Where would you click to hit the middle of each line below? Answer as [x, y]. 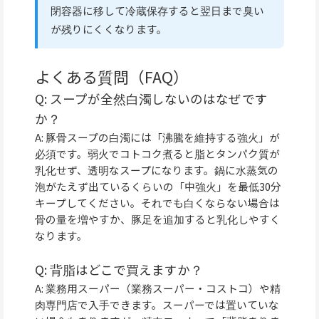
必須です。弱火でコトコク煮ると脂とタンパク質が [157, 153]
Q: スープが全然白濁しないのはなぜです [151, 98]
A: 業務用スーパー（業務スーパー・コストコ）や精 [158, 288]
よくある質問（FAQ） [112, 76]
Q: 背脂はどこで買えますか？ [119, 270]
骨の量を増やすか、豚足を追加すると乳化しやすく [158, 219]
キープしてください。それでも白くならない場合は [157, 202]
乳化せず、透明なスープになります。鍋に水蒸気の [157, 169]
